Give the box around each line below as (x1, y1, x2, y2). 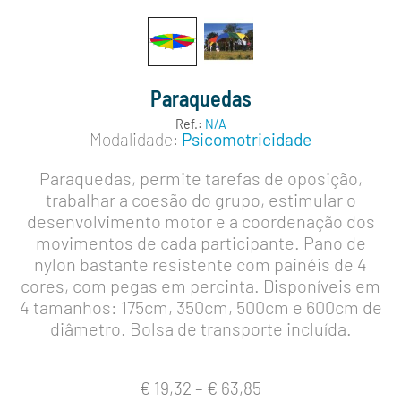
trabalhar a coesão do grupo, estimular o (45, 189, 356, 211)
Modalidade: (90, 128, 178, 149)
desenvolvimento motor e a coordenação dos (26, 210, 375, 233)
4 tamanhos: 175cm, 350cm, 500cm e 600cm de (19, 296, 382, 319)
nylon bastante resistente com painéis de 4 (34, 253, 367, 276)
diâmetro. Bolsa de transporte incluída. (49, 318, 352, 340)
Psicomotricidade (182, 128, 311, 149)
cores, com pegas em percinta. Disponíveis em (21, 275, 380, 297)
